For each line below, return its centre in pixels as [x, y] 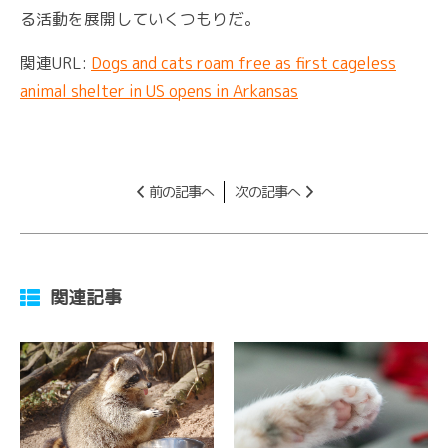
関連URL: [55, 63]
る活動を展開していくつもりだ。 [140, 19]
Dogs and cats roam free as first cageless [243, 63]
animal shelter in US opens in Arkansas [159, 91]
